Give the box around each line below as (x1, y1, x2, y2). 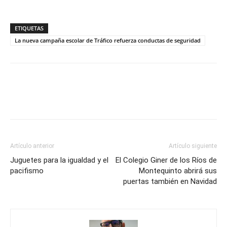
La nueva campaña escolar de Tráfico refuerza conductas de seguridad (15, 36, 201, 44)
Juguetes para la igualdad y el (10, 156, 108, 165)
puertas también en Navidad (123, 177, 217, 186)
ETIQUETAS (15, 24, 44, 32)
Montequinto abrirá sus (139, 166, 217, 175)
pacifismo (10, 166, 44, 175)
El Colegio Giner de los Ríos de (116, 156, 217, 165)
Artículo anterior (10, 142, 54, 149)
